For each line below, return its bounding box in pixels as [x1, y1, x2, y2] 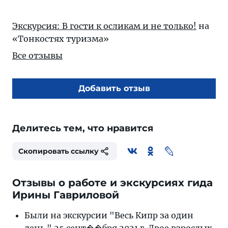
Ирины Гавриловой [12, 189, 119, 201]
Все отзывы [12, 50, 63, 61]
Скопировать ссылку [18, 147, 99, 156]
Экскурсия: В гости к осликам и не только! [12, 21, 196, 31]
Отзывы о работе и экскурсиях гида [12, 177, 213, 189]
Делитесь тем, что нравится [12, 123, 153, 134]
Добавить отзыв [78, 83, 150, 93]
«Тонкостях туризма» [12, 34, 109, 44]
